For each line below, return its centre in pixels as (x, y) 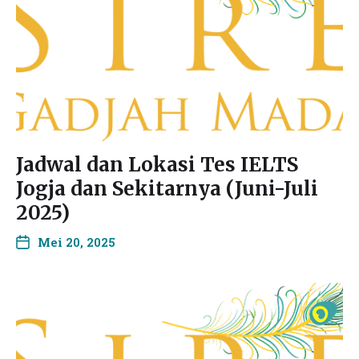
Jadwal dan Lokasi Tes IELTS (157, 165)
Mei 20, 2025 (77, 242)
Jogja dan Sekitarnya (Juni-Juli (167, 189)
